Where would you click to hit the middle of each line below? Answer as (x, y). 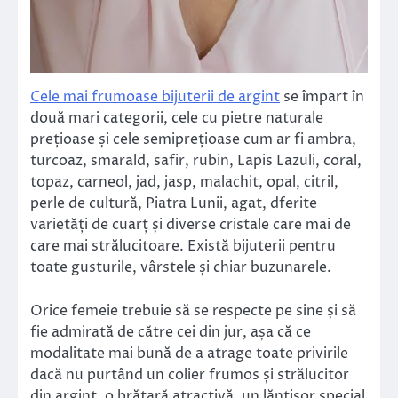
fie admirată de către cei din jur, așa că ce (171, 332)
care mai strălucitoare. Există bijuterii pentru (183, 247)
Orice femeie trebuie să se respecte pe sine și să (193, 310)
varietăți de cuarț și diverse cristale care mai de (191, 225)
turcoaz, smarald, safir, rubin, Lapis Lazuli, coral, (196, 161)
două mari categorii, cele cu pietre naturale (177, 119)
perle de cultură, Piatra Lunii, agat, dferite (174, 204)
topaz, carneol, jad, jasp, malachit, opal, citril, (184, 183)
